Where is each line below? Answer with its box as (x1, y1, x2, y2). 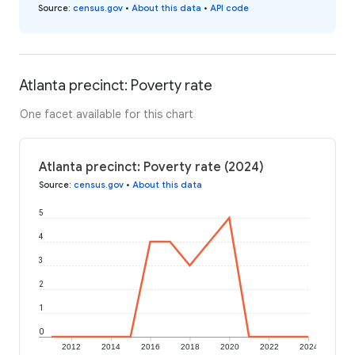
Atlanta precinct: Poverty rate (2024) (39, 158, 264, 175)
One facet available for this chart (20, 106, 193, 121)
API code (210, 2, 249, 13)
